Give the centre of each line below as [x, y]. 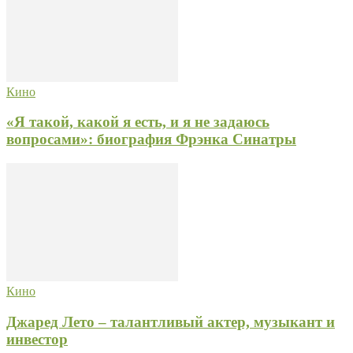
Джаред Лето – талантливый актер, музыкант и [171, 321]
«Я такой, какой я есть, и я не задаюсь [138, 122]
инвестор [37, 339]
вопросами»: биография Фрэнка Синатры [151, 139]
